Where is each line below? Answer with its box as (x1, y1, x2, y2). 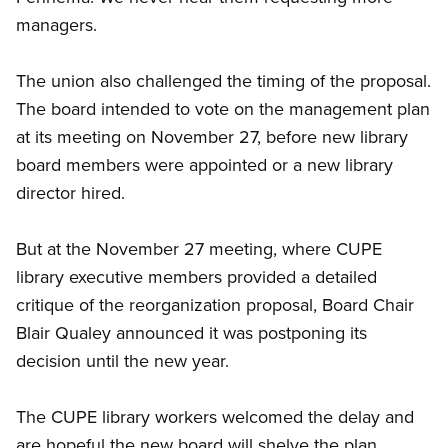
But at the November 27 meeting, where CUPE (16, 236, 382, 262)
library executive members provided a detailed (16, 264, 377, 290)
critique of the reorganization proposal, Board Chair (16, 292, 414, 318)
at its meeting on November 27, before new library (16, 124, 408, 150)
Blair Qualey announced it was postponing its (16, 320, 367, 346)
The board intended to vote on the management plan (16, 96, 430, 122)
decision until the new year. (16, 348, 229, 374)
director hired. (16, 180, 125, 206)
